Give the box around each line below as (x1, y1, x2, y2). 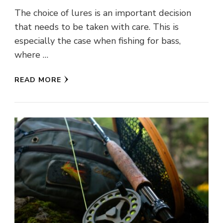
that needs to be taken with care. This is (14, 20, 179, 33)
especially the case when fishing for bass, (14, 34, 181, 47)
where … (14, 48, 48, 61)
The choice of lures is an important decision (14, 6, 191, 19)
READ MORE (14, 75, 61, 85)
